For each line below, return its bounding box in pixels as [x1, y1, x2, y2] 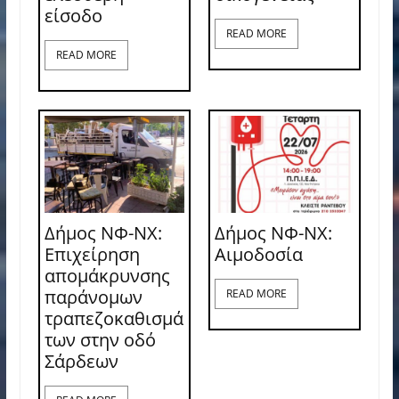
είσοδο [44, 4, 102, 28]
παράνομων [44, 285, 142, 310]
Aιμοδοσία [214, 242, 303, 267]
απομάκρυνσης [44, 264, 170, 289]
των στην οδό [44, 328, 156, 353]
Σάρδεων [44, 349, 118, 374]
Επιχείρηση [44, 242, 140, 267]
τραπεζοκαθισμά [44, 306, 183, 331]
